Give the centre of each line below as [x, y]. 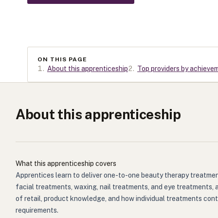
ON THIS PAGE [62, 59]
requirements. [37, 210]
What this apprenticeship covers [66, 163]
